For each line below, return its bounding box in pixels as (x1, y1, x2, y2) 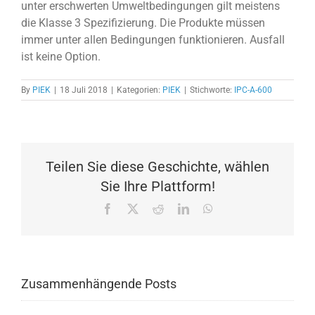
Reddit (163, 202, 193, 214)
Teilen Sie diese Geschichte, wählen (46, 157, 269, 175)
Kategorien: (117, 84, 162, 95)
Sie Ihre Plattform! (100, 177, 215, 195)
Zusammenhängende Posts (21, 276, 176, 291)
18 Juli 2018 (60, 84, 108, 95)
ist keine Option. (21, 49, 101, 63)
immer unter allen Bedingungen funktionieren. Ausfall (21, 32, 285, 46)
